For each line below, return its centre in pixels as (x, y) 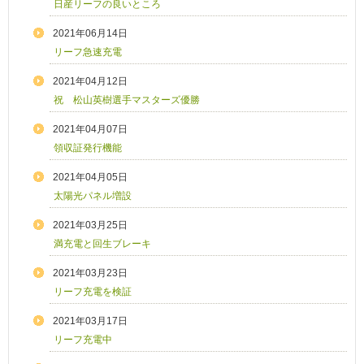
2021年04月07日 (90, 130)
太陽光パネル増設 (93, 196)
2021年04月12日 (90, 82)
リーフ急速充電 (88, 52)
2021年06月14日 (90, 34)
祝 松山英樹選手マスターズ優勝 (132, 100)
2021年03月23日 (90, 273)
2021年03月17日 (90, 321)
